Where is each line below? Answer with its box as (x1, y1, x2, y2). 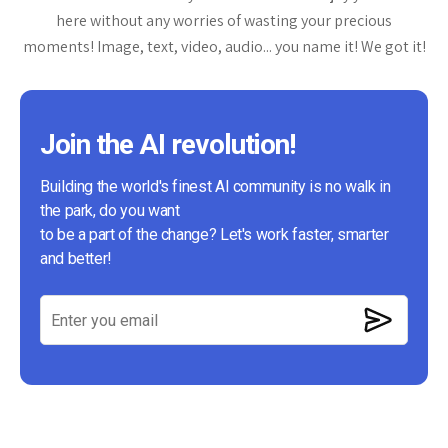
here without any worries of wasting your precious (56, 10, 392, 31)
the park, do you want (40, 201, 180, 220)
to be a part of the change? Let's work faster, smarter (40, 225, 389, 244)
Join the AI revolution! (40, 128, 295, 161)
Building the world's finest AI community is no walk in (40, 177, 391, 196)
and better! (40, 249, 113, 268)
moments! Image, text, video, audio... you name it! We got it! (22, 36, 426, 57)
